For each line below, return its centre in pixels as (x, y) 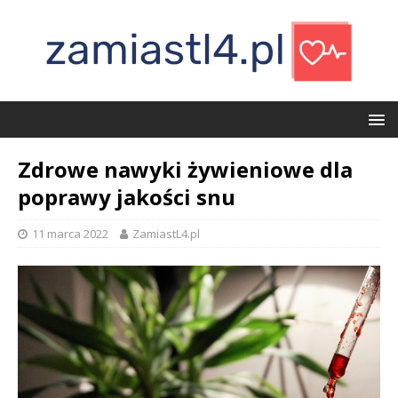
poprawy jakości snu (127, 197)
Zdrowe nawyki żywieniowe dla (185, 169)
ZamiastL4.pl (166, 234)
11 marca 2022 (70, 234)
